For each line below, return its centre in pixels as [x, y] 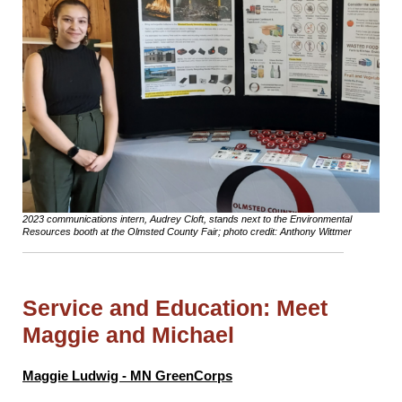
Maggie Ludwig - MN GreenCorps [127, 376]
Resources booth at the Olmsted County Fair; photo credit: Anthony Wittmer [187, 231]
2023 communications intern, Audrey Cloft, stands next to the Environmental [187, 218]
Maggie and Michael [131, 335]
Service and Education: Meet [175, 308]
